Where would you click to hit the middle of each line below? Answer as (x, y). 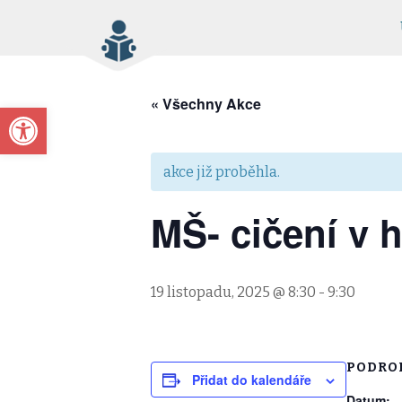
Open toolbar (57, 116)
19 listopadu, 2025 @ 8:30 (233, 292)
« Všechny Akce (206, 104)
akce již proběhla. (222, 172)
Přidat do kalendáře (252, 380)
